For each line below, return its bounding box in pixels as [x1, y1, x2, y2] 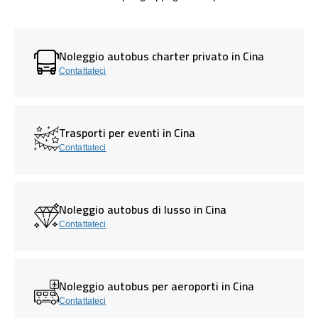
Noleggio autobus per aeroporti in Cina [59, 275, 254, 297]
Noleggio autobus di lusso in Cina [59, 198, 226, 220]
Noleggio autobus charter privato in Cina [59, 45, 264, 67]
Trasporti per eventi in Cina [59, 121, 195, 143]
